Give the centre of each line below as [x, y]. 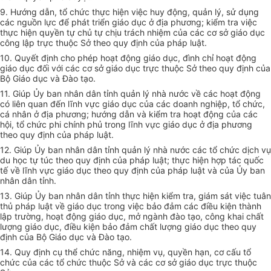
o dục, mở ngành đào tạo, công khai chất [182, 217]
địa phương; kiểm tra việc [207, 22]
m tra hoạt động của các [209, 114]
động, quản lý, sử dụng [213, 12]
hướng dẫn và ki [123, 114]
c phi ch [57, 125]
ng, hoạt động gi [64, 217]
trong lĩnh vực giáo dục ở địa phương [178, 125]
